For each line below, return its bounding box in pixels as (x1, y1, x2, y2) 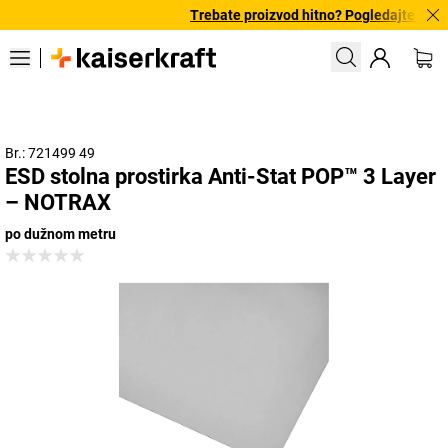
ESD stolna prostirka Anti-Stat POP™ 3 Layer (5, 164, 436, 189)
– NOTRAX (5, 190, 111, 215)
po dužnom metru (5, 226, 116, 242)
